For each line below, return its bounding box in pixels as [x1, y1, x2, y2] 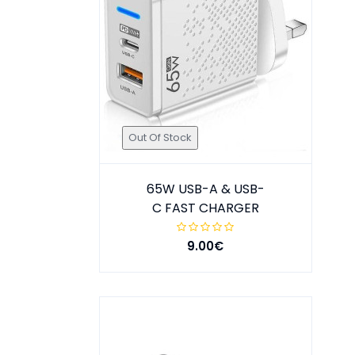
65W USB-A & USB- [146, 180, 265, 199]
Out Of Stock [128, 130, 192, 146]
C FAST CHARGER [151, 199, 259, 218]
